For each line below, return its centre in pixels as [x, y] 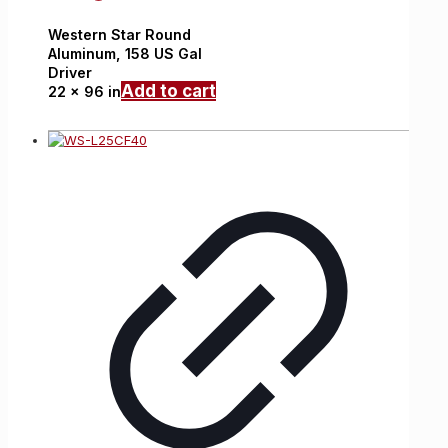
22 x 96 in [84, 92]
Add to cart [168, 91]
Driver [70, 73]
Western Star [94, 35]
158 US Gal [163, 54]
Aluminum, [86, 54]
